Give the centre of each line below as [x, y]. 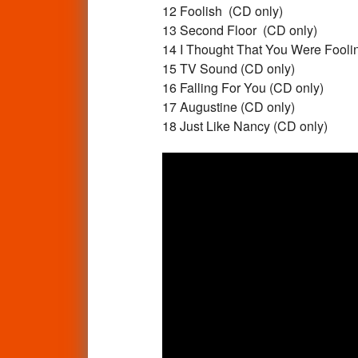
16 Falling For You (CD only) [243, 87]
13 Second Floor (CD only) [239, 30]
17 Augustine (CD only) [228, 106]
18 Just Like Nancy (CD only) [245, 125]
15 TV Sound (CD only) [228, 68]
